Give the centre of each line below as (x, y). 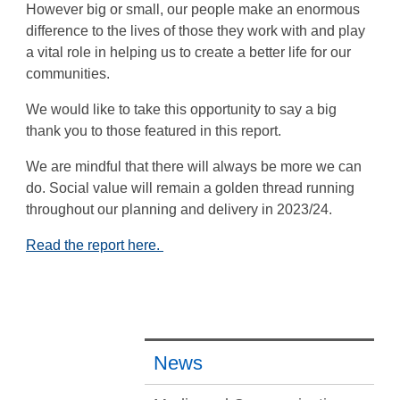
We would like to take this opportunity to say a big (181, 109)
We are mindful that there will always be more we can (194, 166)
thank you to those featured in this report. (155, 130)
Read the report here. (95, 245)
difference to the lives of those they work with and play (196, 30)
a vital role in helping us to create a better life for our (188, 52)
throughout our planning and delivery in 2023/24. (179, 209)
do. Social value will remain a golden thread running (190, 187)
